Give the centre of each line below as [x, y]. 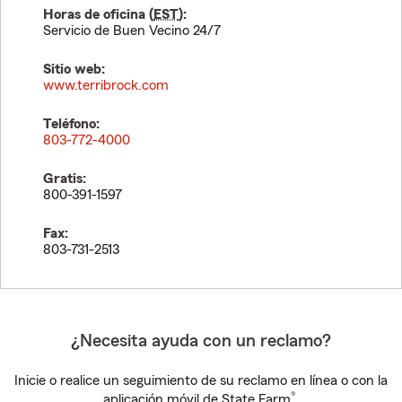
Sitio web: [74, 69]
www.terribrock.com [106, 85]
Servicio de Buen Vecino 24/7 [132, 31]
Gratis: [65, 179]
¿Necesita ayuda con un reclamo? [201, 341]
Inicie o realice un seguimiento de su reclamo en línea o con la [201, 380]
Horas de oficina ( [98, 14]
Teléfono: [71, 124]
